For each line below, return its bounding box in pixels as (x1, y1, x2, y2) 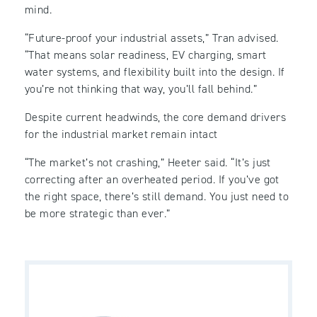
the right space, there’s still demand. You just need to (25, 189, 289, 204)
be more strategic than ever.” (25, 206, 171, 221)
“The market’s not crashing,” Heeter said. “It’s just (25, 155, 271, 171)
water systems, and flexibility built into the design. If (25, 64, 285, 80)
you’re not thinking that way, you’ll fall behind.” (25, 81, 258, 97)
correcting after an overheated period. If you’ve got (25, 172, 279, 188)
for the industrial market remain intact (25, 127, 218, 142)
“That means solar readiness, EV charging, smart (25, 47, 267, 63)
